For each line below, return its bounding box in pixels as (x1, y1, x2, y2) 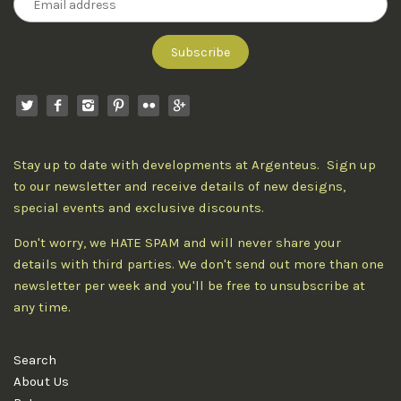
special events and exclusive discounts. (13, 200, 268, 217)
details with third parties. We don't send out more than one (13, 256, 384, 273)
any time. (13, 299, 71, 316)
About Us (13, 373, 69, 390)
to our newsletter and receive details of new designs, (13, 178, 346, 195)
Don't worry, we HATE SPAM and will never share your (13, 235, 341, 252)
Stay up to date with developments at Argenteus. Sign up (13, 157, 376, 174)
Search (13, 352, 56, 369)
